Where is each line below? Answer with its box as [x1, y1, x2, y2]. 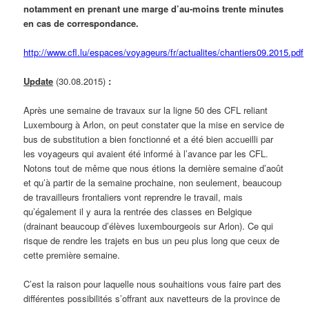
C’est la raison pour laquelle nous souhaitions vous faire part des [23, 277, 282, 291]
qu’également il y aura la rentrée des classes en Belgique [23, 205, 252, 219]
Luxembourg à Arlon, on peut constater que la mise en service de [23, 118, 285, 132]
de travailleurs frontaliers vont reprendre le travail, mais [23, 190, 243, 204]
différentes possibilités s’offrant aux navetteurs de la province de [23, 292, 281, 306]
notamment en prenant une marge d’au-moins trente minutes [23, 1, 284, 15]
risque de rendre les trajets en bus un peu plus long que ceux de [23, 234, 280, 248]
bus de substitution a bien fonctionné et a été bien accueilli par [23, 132, 274, 146]
